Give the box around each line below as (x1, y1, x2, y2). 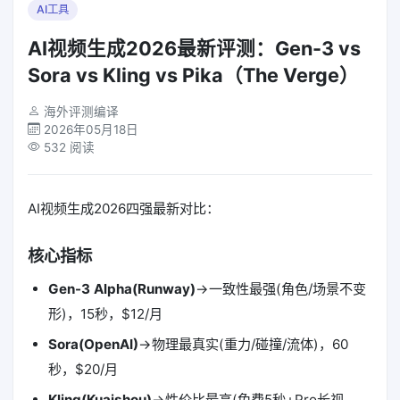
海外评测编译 (44, 104, 119, 119)
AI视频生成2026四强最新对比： (28, 199, 220, 217)
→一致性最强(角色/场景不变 (195, 279, 366, 297)
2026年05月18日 (44, 121, 138, 137)
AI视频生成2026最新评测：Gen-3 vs (28, 36, 361, 60)
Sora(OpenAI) (47, 336, 138, 354)
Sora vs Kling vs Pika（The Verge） (28, 62, 359, 87)
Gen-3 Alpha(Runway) (47, 279, 196, 297)
